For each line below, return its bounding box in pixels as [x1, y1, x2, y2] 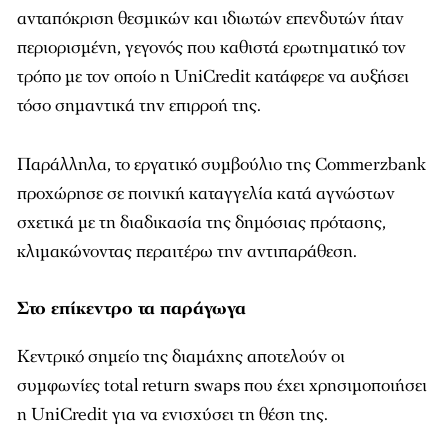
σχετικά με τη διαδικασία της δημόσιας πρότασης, [17, 210, 386, 234]
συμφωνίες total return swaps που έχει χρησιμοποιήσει [17, 373, 427, 397]
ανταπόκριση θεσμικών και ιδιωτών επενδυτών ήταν [17, 6, 404, 30]
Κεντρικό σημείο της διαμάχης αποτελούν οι [17, 344, 345, 368]
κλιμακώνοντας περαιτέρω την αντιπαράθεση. [17, 239, 357, 263]
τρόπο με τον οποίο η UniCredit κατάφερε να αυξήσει [17, 64, 409, 88]
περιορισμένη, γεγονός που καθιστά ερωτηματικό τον [17, 35, 406, 59]
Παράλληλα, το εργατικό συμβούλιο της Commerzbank [17, 152, 426, 176]
